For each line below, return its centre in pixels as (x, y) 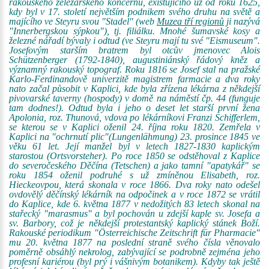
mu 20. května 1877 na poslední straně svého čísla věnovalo (134, 242)
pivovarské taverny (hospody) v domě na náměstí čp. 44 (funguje (134, 98)
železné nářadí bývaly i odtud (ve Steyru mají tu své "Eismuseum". (134, 41)
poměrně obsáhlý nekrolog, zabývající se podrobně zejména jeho (134, 252)
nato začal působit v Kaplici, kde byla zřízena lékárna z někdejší (134, 89)
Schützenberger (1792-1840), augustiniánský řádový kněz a (134, 60)
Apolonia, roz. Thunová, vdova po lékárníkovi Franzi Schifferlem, (134, 117)
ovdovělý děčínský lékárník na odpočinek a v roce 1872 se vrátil (134, 194)
